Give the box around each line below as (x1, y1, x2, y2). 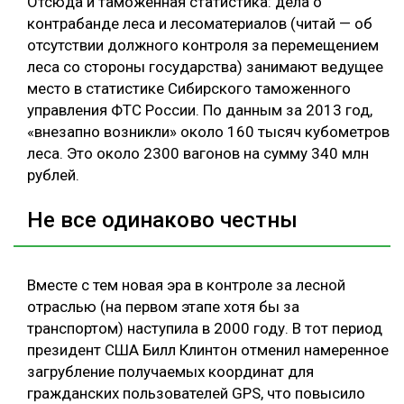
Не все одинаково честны (27, 207, 298, 233)
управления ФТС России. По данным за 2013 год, (27, 101, 372, 120)
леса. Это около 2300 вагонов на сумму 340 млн (27, 144, 369, 163)
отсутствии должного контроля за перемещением (27, 36, 379, 55)
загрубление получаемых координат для (27, 362, 314, 381)
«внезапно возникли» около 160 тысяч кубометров (27, 123, 390, 142)
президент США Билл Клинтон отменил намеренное (27, 340, 389, 359)
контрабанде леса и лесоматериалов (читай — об (27, 14, 372, 33)
